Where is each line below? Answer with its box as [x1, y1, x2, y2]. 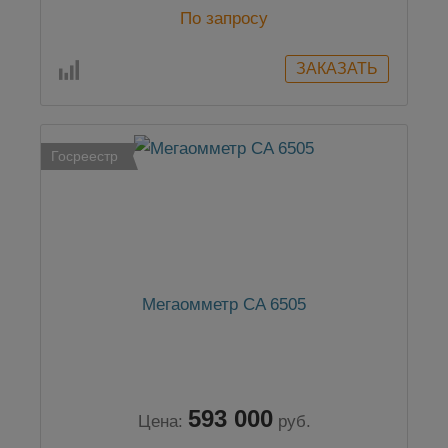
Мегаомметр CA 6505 [142, 295, 306, 314]
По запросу [180, 9, 268, 28]
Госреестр [51, 148, 118, 164]
